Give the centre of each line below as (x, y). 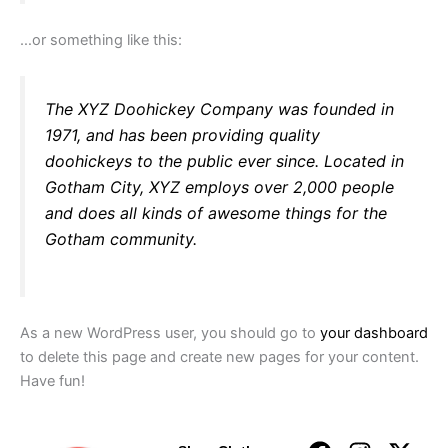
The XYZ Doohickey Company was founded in (219, 108)
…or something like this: (101, 39)
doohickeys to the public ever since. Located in (224, 160)
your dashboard (374, 333)
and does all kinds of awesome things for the (216, 212)
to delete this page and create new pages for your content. (219, 357)
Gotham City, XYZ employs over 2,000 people (219, 186)
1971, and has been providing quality (182, 134)
